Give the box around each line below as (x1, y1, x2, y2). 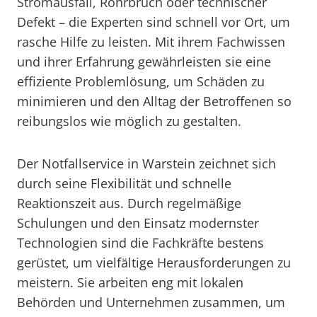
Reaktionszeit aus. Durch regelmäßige (17, 195, 241, 212)
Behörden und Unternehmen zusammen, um (17, 294, 285, 311)
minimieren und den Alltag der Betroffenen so (17, 93, 292, 110)
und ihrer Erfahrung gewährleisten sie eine (17, 53, 271, 70)
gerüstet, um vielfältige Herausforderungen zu (17, 254, 291, 271)
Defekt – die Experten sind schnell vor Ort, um (17, 13, 290, 30)
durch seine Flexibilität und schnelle (17, 175, 231, 192)
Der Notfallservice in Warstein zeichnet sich (17, 155, 276, 172)
